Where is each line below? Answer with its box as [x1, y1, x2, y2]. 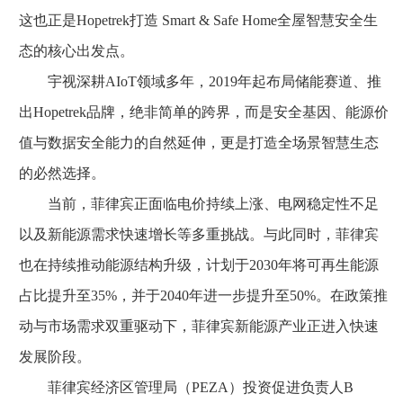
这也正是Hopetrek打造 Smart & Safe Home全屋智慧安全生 [19, 12, 378, 28]
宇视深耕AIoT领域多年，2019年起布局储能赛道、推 [19, 73, 381, 89]
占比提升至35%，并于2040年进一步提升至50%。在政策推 [19, 287, 388, 303]
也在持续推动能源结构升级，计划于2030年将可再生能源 [19, 256, 379, 273]
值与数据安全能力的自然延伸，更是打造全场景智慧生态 [19, 134, 379, 150]
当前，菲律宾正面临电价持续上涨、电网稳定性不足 [19, 195, 379, 211]
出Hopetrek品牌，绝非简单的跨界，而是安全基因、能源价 [19, 103, 389, 120]
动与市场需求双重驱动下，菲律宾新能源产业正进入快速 [19, 318, 379, 334]
